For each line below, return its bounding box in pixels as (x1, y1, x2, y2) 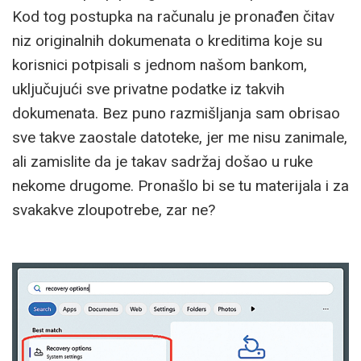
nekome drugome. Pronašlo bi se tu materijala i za (12, 176, 349, 195)
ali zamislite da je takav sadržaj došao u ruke (12, 151, 313, 171)
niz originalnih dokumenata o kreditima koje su (12, 31, 322, 50)
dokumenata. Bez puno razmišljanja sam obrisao (12, 103, 340, 122)
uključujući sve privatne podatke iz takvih (12, 79, 284, 98)
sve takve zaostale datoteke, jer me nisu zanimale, (12, 127, 347, 147)
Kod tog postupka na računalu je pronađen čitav (12, 6, 334, 26)
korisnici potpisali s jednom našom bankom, (12, 55, 307, 74)
